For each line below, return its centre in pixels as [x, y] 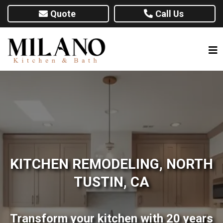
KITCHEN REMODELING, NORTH [111, 164]
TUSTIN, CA [111, 182]
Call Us [169, 14]
